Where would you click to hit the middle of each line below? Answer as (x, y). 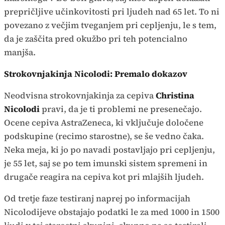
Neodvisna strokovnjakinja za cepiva (80, 96)
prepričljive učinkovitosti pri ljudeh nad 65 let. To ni (112, 12)
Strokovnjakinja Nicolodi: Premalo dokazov (96, 74)
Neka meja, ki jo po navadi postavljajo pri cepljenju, (109, 150)
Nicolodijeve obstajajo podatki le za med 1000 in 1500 (112, 212)
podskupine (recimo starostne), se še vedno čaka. (104, 136)
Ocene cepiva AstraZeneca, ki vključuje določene (104, 123)
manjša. (21, 52)
